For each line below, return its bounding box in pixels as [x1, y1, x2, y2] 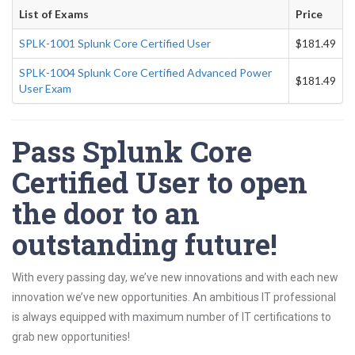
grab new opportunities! [12, 330, 130, 343]
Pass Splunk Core [12, 132, 252, 170]
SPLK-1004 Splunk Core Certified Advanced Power [19, 66, 272, 79]
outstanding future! [12, 225, 277, 263]
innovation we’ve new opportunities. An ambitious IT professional [12, 291, 336, 303]
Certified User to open [12, 163, 307, 201]
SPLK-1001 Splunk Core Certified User [19, 36, 211, 50]
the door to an [12, 194, 200, 232]
